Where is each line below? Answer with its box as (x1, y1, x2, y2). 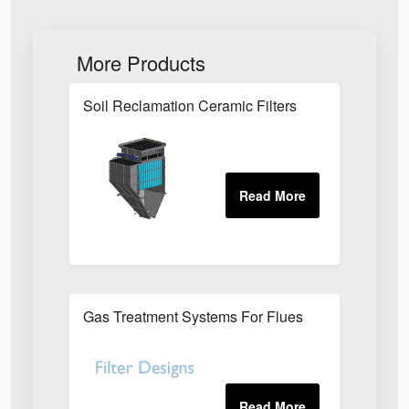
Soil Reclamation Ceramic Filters (83, 95, 298, 116)
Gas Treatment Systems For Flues (83, 306, 304, 327)
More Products (77, 48, 205, 77)
